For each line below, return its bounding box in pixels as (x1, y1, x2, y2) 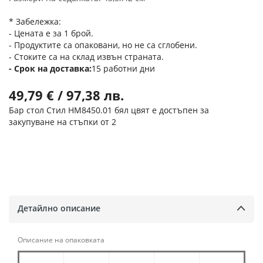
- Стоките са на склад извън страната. (9, 51, 164, 63)
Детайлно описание (18, 202, 100, 214)
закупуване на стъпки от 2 (9, 116, 116, 128)
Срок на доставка (14, 63, 89, 75)
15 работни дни (92, 63, 155, 75)
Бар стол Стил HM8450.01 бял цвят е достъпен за (9, 104, 209, 116)
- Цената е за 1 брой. (9, 28, 93, 39)
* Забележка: (9, 16, 61, 28)
